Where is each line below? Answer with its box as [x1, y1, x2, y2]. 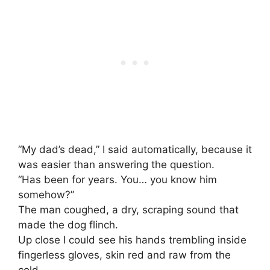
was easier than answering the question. [18, 158, 215, 171]
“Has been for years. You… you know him [18, 173, 217, 186]
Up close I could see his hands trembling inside [18, 233, 246, 246]
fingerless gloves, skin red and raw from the [18, 248, 231, 261]
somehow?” [18, 188, 74, 201]
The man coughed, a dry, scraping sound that [18, 203, 239, 216]
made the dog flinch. [18, 218, 118, 231]
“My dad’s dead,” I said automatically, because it [18, 143, 252, 155]
